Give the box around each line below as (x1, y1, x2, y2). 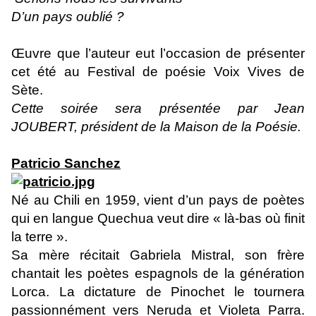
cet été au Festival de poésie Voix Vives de (11, 63, 305, 79)
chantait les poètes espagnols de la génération (11, 265, 305, 281)
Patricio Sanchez (11, 155, 121, 171)
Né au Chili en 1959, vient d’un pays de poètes (11, 192, 305, 207)
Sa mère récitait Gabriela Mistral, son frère (11, 247, 305, 262)
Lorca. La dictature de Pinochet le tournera (11, 284, 305, 299)
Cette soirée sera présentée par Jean (11, 100, 305, 116)
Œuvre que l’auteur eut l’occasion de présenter (11, 45, 305, 61)
